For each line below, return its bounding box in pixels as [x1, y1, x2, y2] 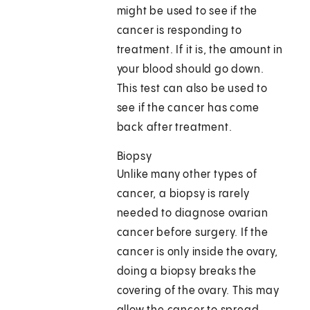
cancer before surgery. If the [116, 227, 268, 239]
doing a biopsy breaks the [116, 266, 257, 278]
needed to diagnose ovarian [116, 208, 268, 220]
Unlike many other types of [116, 169, 257, 181]
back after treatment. [116, 122, 232, 134]
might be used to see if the [116, 6, 258, 18]
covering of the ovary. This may [116, 285, 280, 298]
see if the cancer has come [116, 102, 259, 115]
